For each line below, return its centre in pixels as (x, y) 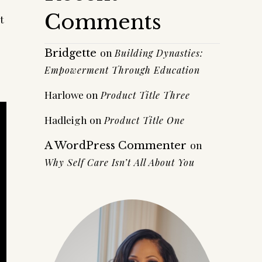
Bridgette (70, 53)
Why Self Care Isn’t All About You (120, 162)
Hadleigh (66, 120)
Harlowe (64, 94)
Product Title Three (145, 95)
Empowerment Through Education (122, 70)
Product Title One (144, 120)
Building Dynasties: (159, 53)
